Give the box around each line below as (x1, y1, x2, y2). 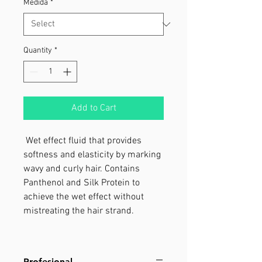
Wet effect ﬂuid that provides (23, 135, 142, 147)
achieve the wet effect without (23, 191, 144, 203)
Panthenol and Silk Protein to (23, 177, 140, 189)
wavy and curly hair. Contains (23, 163, 140, 175)
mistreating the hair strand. (23, 205, 134, 217)
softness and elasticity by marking (23, 149, 161, 161)
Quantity (23, 46, 52, 56)
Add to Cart (71, 102, 116, 114)
